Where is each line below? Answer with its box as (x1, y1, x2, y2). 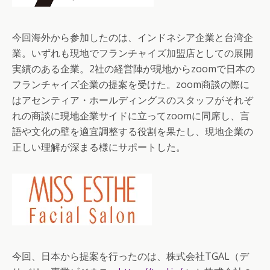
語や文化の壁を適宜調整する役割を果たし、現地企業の (12, 125, 253, 138)
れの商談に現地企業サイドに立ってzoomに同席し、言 (12, 109, 250, 122)
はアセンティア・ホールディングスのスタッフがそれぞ (12, 93, 253, 107)
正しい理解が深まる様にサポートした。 (12, 140, 186, 154)
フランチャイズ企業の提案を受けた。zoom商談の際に (12, 78, 250, 91)
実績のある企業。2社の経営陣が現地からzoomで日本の (12, 62, 255, 75)
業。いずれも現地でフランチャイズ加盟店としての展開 (12, 46, 253, 60)
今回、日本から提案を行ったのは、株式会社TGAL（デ (12, 250, 249, 263)
